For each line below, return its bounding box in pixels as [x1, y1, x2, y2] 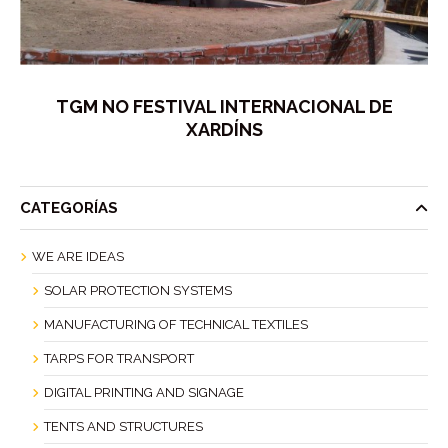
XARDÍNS [185, 118, 263, 140]
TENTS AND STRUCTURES [44, 418, 203, 434]
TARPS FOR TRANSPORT [44, 350, 194, 366]
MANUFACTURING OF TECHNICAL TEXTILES [44, 316, 308, 332]
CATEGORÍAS [20, 198, 118, 217]
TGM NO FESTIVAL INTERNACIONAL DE [55, 95, 393, 117]
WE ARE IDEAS [32, 248, 124, 264]
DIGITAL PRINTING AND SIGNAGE [44, 384, 244, 400]
